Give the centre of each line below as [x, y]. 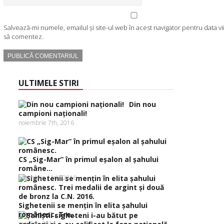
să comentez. [23, 36]
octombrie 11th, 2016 [47, 178]
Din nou [142, 104]
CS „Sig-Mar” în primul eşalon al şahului [88, 159]
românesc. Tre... [48, 214]
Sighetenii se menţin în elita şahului [83, 205]
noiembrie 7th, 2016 [46, 123]
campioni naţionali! [53, 113]
